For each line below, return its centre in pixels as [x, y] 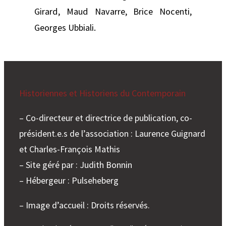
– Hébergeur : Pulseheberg [69, 180]
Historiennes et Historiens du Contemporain [102, 93]
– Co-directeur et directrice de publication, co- [106, 118]
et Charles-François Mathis [70, 149]
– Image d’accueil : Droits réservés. [84, 205]
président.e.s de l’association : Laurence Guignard [112, 133]
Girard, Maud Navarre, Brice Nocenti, [113, 11]
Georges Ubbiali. [65, 27]
